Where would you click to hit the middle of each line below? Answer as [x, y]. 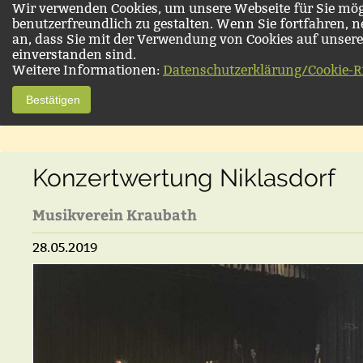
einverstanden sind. [74, 55]
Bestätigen [51, 100]
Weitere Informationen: [88, 70]
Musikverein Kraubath [115, 214]
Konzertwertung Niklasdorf [184, 178]
